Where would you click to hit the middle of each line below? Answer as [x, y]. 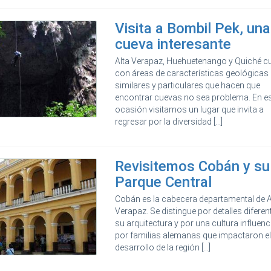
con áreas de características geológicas [192, 73]
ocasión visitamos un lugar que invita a [190, 110]
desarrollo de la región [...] [163, 248]
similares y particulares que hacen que [188, 86]
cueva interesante [173, 44]
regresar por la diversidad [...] [169, 122]
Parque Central [164, 182]
